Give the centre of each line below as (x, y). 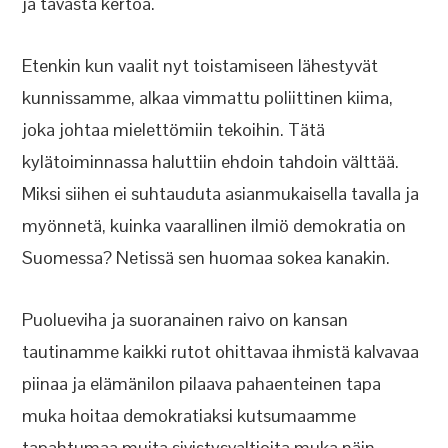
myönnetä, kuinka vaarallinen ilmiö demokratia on (214, 225)
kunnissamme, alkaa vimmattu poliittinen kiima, (208, 97)
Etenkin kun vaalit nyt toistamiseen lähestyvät (200, 65)
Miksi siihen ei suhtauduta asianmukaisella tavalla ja (221, 193)
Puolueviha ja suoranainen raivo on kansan (185, 319)
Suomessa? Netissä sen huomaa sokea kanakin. (206, 257)
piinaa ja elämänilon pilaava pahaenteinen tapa (202, 383)
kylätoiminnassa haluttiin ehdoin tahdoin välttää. (211, 161)
